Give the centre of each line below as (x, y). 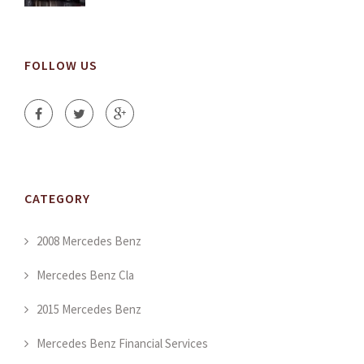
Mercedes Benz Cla (85, 275)
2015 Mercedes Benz (89, 310)
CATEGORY (57, 199)
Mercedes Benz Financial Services (122, 344)
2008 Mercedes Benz (89, 241)
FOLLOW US (61, 65)
